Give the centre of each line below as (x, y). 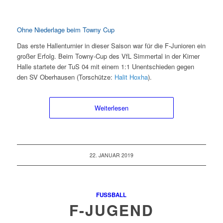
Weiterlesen (111, 108)
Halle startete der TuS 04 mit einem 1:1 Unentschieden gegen (105, 66)
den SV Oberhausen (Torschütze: (65, 77)
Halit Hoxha (131, 77)
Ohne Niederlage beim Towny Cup (65, 29)
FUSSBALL (110, 195)
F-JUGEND (111, 210)
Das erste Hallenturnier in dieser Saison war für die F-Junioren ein (111, 45)
